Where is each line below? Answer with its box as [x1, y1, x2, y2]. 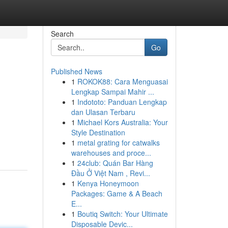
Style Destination [71, 127, 125, 137]
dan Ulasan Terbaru [71, 107, 135, 117]
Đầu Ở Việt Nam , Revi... [71, 168, 150, 178]
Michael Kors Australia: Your [77, 117, 168, 127]
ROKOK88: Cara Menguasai [77, 76, 168, 87]
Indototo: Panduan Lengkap [77, 97, 167, 107]
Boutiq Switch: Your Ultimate [77, 209, 168, 219]
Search [50, 28, 74, 39]
